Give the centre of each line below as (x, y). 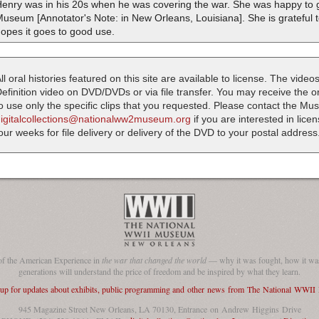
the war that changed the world (154, 260)
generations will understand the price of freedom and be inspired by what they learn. (159, 272)
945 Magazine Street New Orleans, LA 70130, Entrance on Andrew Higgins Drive (159, 309)
